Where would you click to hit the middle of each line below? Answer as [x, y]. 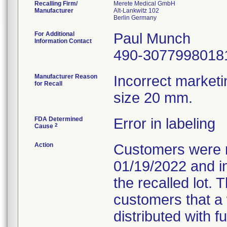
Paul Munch [152, 39]
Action [44, 145]
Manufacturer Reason [66, 77]
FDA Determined [59, 119]
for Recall [48, 84]
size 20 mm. [153, 98]
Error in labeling [164, 124]
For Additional [54, 34]
